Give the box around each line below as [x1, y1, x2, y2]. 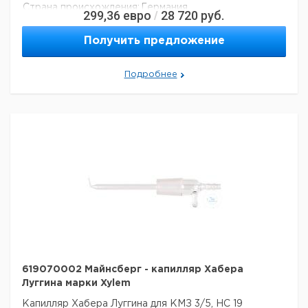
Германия [141, 3, 188, 12]
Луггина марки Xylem [22, 279, 131, 287]
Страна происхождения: [23, 3, 140, 12]
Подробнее [124, 71, 177, 78]
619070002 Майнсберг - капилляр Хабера [22, 265, 243, 274]
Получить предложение [83, 36, 225, 46]
